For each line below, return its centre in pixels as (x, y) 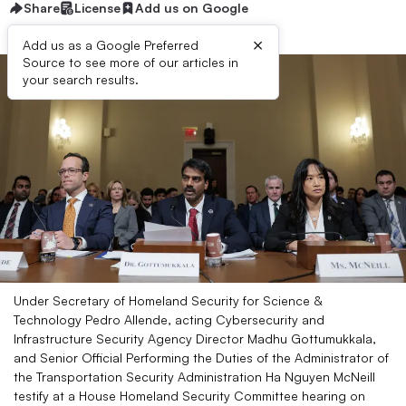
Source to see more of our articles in (130, 62)
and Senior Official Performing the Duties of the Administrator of (201, 358)
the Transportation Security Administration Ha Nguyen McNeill (194, 377)
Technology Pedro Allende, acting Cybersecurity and (169, 319)
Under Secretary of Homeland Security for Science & (168, 300)
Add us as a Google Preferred (111, 45)
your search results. (81, 79)
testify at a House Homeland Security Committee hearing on (189, 396)
